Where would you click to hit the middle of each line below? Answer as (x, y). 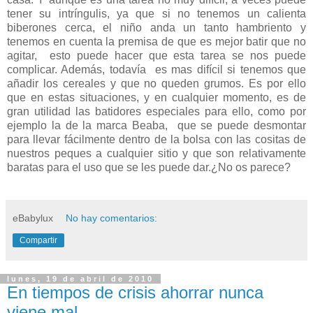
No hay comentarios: (112, 218)
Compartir (38, 241)
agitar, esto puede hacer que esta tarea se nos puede (156, 56)
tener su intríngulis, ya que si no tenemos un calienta (156, 14)
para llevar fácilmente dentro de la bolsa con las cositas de (156, 140)
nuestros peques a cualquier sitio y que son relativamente (156, 154)
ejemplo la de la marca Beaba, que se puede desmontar (156, 126)
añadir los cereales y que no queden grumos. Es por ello (156, 84)
